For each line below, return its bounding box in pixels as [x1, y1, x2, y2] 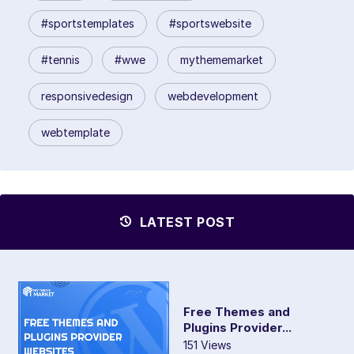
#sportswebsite [169, 16, 251, 30]
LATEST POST [136, 213, 235, 230]
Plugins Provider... [183, 320, 292, 336]
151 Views [183, 338, 232, 352]
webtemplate [41, 125, 110, 139]
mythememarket [180, 52, 263, 66]
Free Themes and [183, 304, 290, 320]
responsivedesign [41, 88, 133, 103]
